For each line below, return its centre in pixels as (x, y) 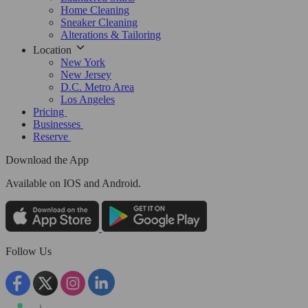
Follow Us (29, 252)
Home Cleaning (95, 10)
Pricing (50, 112)
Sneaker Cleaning (99, 23)
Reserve (52, 137)
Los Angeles (88, 100)
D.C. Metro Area (97, 87)
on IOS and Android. (94, 184)
